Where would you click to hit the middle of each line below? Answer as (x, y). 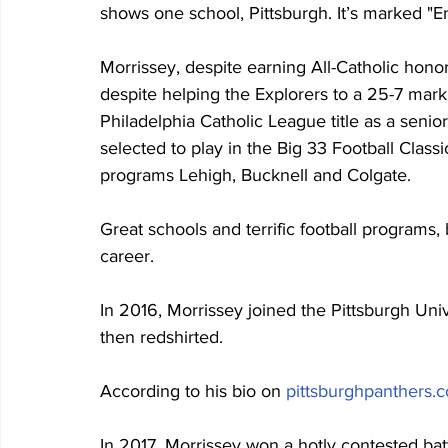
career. (127, 256)
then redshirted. (161, 337)
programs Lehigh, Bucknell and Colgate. (255, 175)
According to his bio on (193, 391)
